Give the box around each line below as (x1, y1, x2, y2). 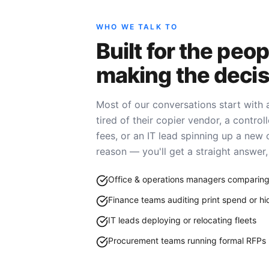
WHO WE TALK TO (96, 22, 178, 31)
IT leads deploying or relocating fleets (108, 215, 256, 225)
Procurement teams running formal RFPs (108, 235, 266, 246)
